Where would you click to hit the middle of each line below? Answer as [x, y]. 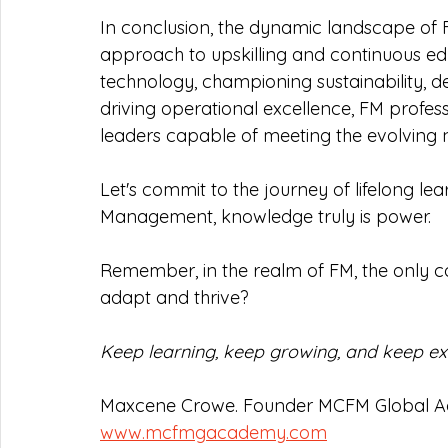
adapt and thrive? [174, 297]
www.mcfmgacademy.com [213, 432]
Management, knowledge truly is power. [265, 216]
